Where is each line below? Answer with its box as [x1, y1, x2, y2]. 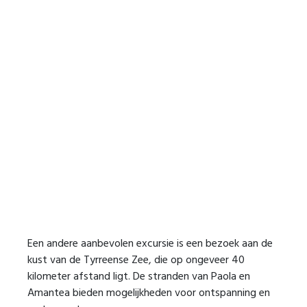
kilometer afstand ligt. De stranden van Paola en [27, 268, 250, 286]
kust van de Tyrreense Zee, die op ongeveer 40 [27, 251, 245, 269]
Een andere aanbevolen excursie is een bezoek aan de [27, 235, 273, 253]
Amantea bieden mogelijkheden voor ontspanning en [27, 284, 270, 302]
